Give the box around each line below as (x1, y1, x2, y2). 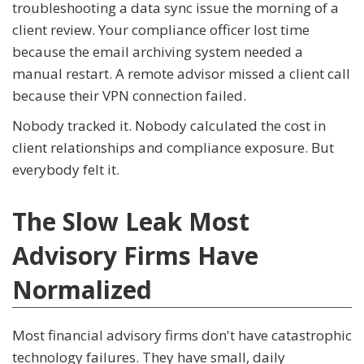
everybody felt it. (12, 160, 119, 180)
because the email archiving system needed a (12, 42, 303, 62)
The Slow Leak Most (12, 205, 249, 239)
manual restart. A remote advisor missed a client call (12, 64, 350, 84)
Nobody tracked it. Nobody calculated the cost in (12, 116, 326, 136)
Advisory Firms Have (12, 239, 258, 273)
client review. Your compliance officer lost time (12, 20, 310, 40)
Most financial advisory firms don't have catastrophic (12, 326, 352, 345)
